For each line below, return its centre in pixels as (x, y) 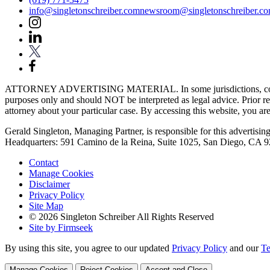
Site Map (46, 206)
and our (244, 248)
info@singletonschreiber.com (84, 10)
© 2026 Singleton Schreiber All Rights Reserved (121, 216)
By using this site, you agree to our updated (88, 248)
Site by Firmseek (61, 227)
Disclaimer (49, 184)
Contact (44, 162)
